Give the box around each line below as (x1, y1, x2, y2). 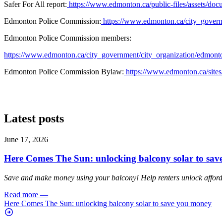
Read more (4, 190, 38, 199)
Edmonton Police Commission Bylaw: (4, 67, 124, 76)
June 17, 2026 (4, 135, 48, 144)
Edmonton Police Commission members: (4, 33, 131, 42)
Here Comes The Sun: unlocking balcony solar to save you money (4, 199, 212, 208)
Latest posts (4, 111, 64, 125)
